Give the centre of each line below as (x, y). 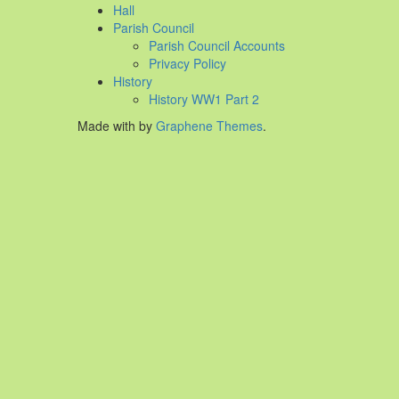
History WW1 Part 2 (204, 99)
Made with (108, 126)
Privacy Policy (187, 64)
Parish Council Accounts (217, 46)
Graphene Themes (209, 126)
